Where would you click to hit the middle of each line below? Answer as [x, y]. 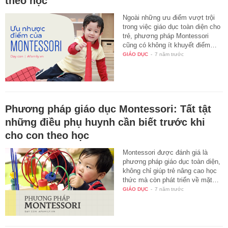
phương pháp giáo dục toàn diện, [172, 161]
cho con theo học [47, 135]
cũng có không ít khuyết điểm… [170, 45]
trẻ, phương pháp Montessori [166, 36]
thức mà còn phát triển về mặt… [171, 180]
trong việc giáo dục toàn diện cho [172, 26]
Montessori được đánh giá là [165, 152]
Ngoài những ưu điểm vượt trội [169, 17]
